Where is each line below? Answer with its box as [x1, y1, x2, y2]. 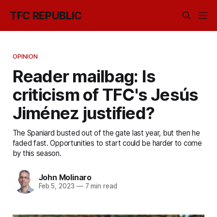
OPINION [12, 52, 38, 60]
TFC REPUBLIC [10, 9, 82, 22]
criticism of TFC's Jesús [12, 84, 199, 105]
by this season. [12, 148, 62, 158]
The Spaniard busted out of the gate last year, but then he [12, 128, 200, 138]
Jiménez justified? [12, 102, 155, 123]
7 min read [83, 182, 117, 190]
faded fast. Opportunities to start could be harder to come [12, 138, 202, 148]
